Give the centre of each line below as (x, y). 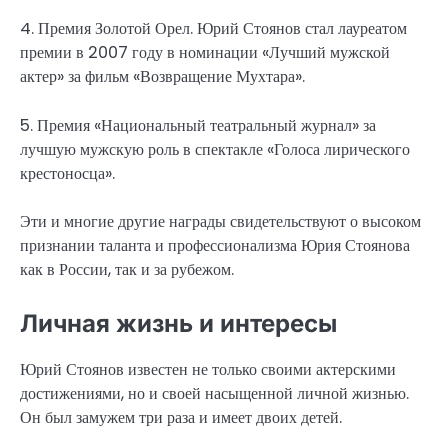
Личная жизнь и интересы (178, 323)
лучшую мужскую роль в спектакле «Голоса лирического (215, 149)
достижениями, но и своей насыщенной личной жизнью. (214, 393)
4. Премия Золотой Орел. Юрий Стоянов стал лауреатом (213, 29)
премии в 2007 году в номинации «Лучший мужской (205, 53)
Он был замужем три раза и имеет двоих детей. (181, 417)
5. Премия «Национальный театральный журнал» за (198, 125)
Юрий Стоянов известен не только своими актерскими (208, 369)
